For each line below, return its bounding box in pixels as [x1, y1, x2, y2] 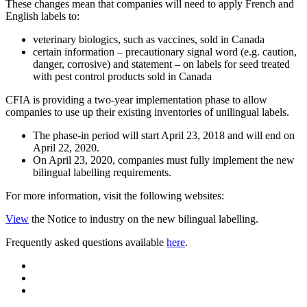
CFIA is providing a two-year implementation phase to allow [5, 94, 267, 106]
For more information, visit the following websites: [5, 190, 224, 202]
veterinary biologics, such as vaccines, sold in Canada [33, 34, 265, 46]
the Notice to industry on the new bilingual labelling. [29, 213, 258, 225]
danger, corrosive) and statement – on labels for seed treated [33, 58, 290, 71]
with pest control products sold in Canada [33, 71, 212, 83]
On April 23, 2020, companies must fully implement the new [33, 154, 295, 167]
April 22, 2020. [33, 142, 99, 154]
